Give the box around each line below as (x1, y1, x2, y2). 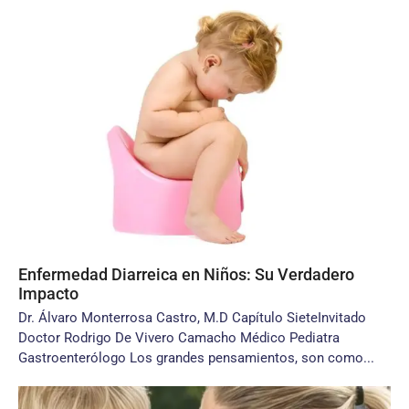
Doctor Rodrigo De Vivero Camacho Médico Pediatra (18, 330, 340, 346)
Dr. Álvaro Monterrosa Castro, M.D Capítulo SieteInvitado (18, 309, 366, 326)
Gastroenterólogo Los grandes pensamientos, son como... (18, 350, 374, 366)
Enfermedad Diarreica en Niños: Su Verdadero (18, 265, 354, 284)
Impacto (18, 284, 79, 303)
